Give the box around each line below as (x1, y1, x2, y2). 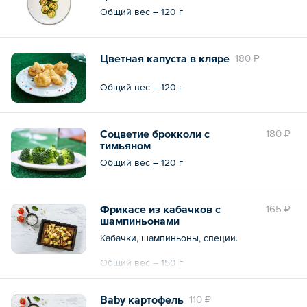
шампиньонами (100, 214, 180, 227)
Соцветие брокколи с (100, 127, 210, 140)
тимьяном (100, 138, 151, 151)
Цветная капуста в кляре (100, 51, 230, 64)
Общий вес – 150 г (100, 256, 183, 268)
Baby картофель (100, 293, 184, 306)
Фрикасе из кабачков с (100, 202, 221, 215)
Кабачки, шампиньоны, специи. (100, 232, 238, 243)
